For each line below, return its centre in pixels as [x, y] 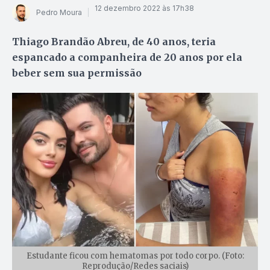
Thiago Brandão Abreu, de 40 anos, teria [114, 41]
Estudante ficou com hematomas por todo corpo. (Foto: [135, 256]
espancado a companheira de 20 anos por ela [127, 57]
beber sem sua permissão [77, 73]
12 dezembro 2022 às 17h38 [144, 8]
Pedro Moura [59, 13]
